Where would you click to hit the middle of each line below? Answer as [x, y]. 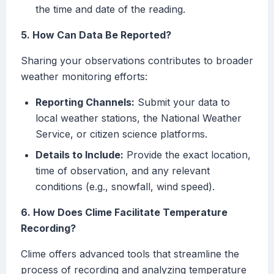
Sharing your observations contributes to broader [137, 61]
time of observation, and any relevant [123, 171]
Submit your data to [182, 102]
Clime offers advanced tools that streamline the [130, 254]
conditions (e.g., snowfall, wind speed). [125, 187]
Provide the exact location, [187, 155]
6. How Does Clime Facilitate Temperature [124, 213]
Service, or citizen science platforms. [121, 134]
